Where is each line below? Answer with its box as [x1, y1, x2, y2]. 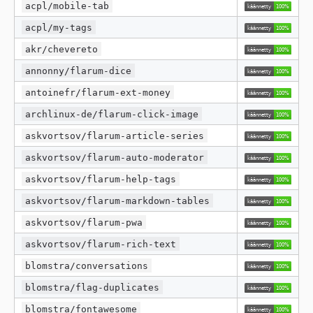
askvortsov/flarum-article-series [25, 130, 205, 141]
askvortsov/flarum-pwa [25, 217, 143, 228]
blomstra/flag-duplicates [25, 282, 160, 293]
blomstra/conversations [25, 260, 149, 271]
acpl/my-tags [25, 22, 93, 33]
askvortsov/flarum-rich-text [25, 238, 177, 249]
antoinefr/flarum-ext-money [25, 87, 171, 98]
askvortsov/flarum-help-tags [25, 173, 177, 184]
